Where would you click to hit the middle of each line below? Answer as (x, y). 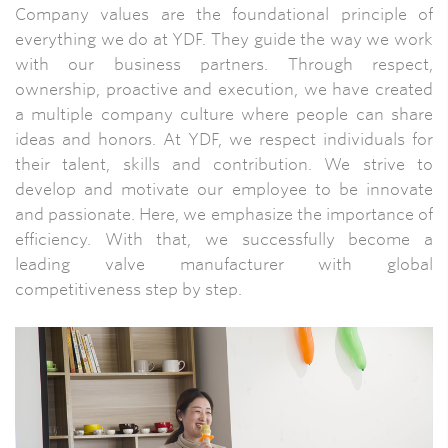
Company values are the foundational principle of (224, 15)
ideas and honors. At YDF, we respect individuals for (224, 140)
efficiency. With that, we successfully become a (224, 240)
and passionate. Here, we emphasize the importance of (224, 215)
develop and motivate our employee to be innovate (224, 190)
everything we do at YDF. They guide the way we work (224, 40)
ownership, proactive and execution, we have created (224, 90)
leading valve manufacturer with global (224, 265)
